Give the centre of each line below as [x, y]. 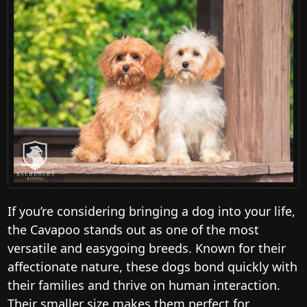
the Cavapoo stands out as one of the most [133, 229]
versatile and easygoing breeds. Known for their [147, 248]
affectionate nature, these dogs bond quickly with [152, 266]
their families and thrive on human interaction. [144, 285]
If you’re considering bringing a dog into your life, [151, 211]
